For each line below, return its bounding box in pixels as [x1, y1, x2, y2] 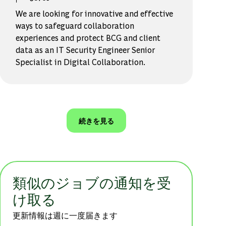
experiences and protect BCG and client [16, 32, 161, 43]
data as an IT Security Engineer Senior [16, 44, 155, 55]
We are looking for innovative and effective [16, 8, 174, 19]
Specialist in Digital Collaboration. [16, 56, 146, 68]
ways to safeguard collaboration [16, 20, 135, 31]
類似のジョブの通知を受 [13, 173, 172, 192]
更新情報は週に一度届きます [13, 210, 118, 221]
